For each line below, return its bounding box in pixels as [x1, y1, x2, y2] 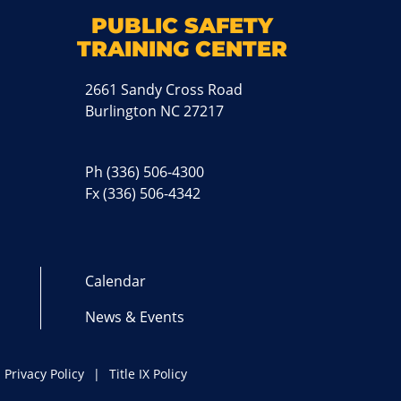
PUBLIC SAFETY [91, 12, 273, 38]
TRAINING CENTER [77, 35, 287, 62]
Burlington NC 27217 [85, 100, 225, 121]
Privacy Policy [4, 364, 85, 382]
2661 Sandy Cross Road [85, 79, 243, 99]
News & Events [85, 306, 185, 327]
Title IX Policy [109, 364, 188, 382]
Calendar [85, 270, 147, 291]
